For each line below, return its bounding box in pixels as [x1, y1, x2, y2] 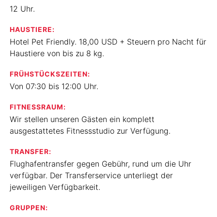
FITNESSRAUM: [10, 103, 66, 111]
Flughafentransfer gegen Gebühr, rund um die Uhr [10, 159, 191, 169]
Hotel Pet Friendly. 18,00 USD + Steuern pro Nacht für [10, 37, 206, 46]
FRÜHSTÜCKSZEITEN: [10, 70, 90, 78]
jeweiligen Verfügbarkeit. [10, 182, 100, 192]
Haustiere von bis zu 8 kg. [10, 48, 104, 58]
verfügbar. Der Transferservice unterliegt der [10, 170, 173, 180]
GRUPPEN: [10, 203, 48, 212]
